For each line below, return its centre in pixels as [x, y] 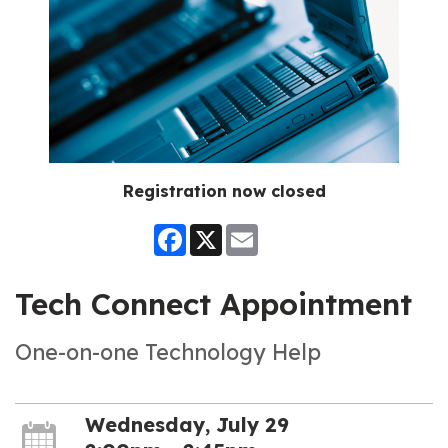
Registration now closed [224, 190]
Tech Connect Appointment [213, 303]
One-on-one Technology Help [168, 352]
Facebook [218, 231]
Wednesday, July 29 [186, 424]
